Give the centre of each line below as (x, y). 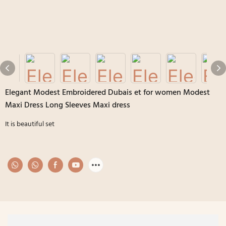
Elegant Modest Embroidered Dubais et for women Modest (107, 93)
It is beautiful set (30, 124)
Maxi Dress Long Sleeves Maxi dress (68, 105)
